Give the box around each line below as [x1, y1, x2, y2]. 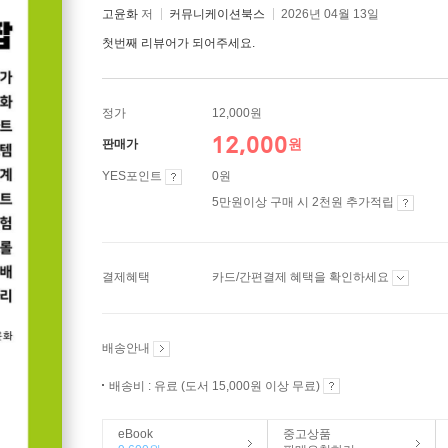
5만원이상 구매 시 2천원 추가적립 [212, 195, 397, 209]
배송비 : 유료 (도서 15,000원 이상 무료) [109, 379, 323, 393]
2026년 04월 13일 [281, 7, 379, 21]
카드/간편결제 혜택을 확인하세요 [212, 270, 392, 284]
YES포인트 [102, 169, 165, 183]
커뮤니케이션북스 [169, 7, 265, 21]
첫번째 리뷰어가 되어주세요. [102, 36, 255, 50]
